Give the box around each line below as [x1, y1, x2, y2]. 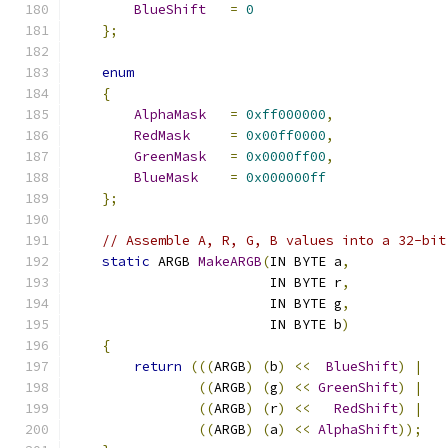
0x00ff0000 [246, 127, 326, 144]
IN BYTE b [70, 316, 342, 333]
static [102, 253, 150, 270]
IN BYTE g [70, 295, 342, 312]
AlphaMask [134, 106, 206, 123]
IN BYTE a [270, 253, 342, 270]
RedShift [334, 400, 398, 417]
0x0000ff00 [246, 148, 326, 165]
